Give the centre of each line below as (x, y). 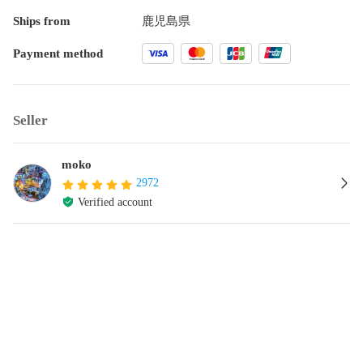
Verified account (115, 202)
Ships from (42, 21)
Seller (30, 120)
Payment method (58, 53)
